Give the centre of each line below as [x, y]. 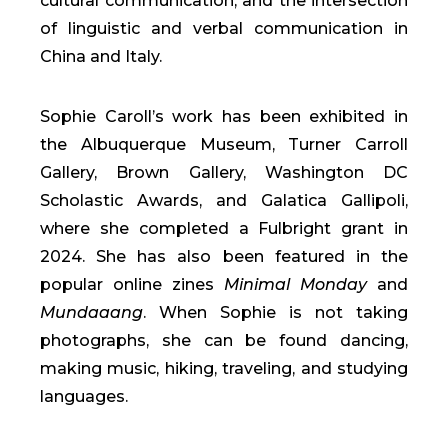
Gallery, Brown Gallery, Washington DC [224, 172]
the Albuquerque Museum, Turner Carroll [224, 144]
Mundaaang [91, 312]
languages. [84, 396]
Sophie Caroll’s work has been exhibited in [224, 116]
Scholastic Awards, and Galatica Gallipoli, [224, 200]
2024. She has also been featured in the [224, 256]
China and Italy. [101, 56]
